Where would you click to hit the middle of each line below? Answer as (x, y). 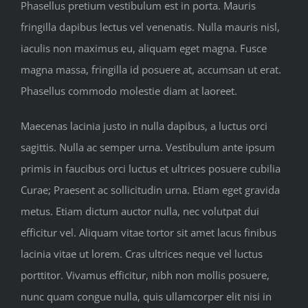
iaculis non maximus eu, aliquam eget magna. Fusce (144, 48)
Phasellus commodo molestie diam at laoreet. (129, 91)
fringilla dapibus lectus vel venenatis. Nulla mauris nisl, (150, 27)
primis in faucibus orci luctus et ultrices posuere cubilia (151, 169)
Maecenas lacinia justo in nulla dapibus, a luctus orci (144, 126)
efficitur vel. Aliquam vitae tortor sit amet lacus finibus (148, 233)
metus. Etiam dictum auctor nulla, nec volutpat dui (140, 211)
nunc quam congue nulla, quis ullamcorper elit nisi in (146, 297)
